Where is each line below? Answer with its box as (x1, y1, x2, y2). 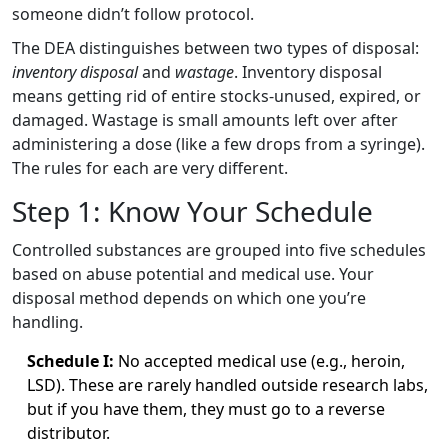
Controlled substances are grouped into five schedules (12, 238, 426, 261)
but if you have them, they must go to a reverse (27, 397, 385, 420)
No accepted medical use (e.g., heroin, (114, 349, 405, 372)
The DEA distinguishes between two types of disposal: (12, 36, 419, 59)
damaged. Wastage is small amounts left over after (12, 108, 398, 131)
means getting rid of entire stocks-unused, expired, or (12, 84, 421, 107)
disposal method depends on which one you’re (12, 286, 366, 309)
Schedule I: (27, 349, 114, 372)
